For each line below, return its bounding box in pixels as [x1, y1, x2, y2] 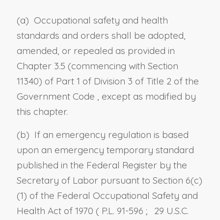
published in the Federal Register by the [16, 159, 187, 171]
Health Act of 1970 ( [16, 205, 99, 217]
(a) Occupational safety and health [16, 14, 168, 26]
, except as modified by [97, 90, 196, 102]
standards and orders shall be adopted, [16, 29, 186, 41]
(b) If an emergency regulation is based [16, 129, 189, 141]
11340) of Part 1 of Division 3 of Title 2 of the [16, 75, 199, 87]
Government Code [16, 90, 97, 102]
